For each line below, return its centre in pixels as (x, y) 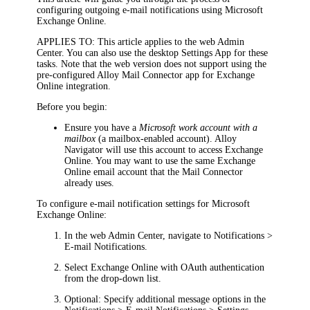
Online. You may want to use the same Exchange (160, 161)
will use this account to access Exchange (183, 149)
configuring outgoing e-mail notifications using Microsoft (150, 10)
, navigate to (189, 235)
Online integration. (74, 86)
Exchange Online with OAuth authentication (178, 267)
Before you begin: (72, 107)
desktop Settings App (190, 53)
